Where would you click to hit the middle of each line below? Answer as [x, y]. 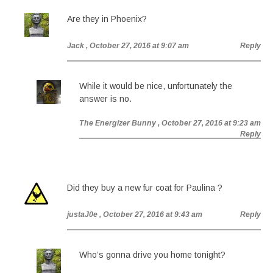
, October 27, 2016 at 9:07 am [137, 46]
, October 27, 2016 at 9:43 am [151, 214]
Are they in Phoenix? [107, 19]
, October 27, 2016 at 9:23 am [209, 123]
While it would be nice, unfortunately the [156, 86]
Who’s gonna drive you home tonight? [152, 255]
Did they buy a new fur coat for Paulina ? [145, 188]
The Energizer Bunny [118, 123]
